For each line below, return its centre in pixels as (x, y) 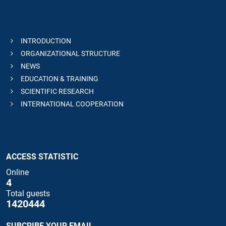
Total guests (28, 193)
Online (17, 172)
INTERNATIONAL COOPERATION (71, 104)
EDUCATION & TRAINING (59, 78)
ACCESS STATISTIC (42, 156)
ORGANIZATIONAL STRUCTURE (70, 53)
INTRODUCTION (45, 41)
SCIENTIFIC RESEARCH (56, 91)
